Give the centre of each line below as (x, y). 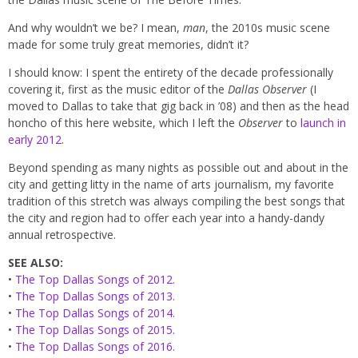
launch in (323, 123)
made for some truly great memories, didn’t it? (128, 45)
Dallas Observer (269, 89)
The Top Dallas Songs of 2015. (95, 330)
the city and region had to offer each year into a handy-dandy (166, 218)
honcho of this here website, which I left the (123, 123)
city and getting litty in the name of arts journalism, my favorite (171, 185)
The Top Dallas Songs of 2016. (95, 347)
